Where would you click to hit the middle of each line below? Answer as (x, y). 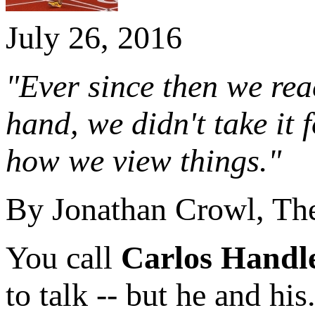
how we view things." (143, 160)
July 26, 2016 (94, 37)
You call (63, 257)
